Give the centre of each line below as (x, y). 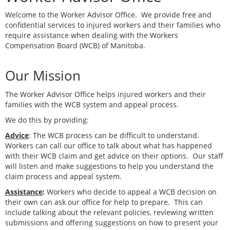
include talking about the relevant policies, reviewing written (109, 212)
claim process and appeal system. (63, 176)
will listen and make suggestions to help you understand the (109, 166)
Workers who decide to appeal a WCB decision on (131, 191)
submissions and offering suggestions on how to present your (112, 222)
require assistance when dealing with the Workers (92, 35)
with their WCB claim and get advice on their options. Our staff (114, 156)
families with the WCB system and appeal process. (92, 104)
